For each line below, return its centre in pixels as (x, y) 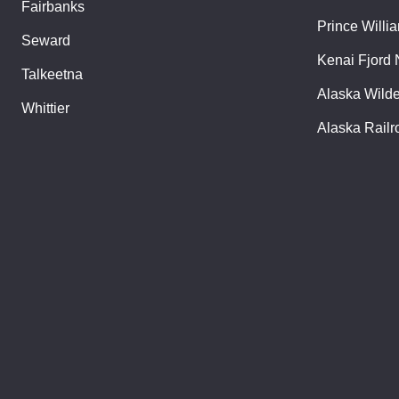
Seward (46, 40)
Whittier (45, 108)
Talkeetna (52, 74)
